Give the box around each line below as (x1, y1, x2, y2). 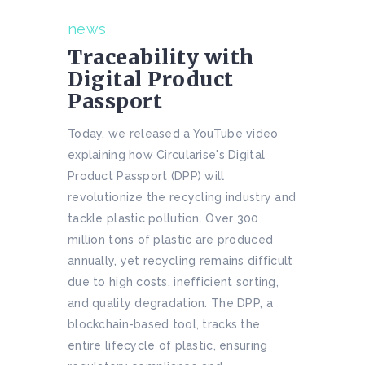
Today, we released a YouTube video (68, 127, 279, 141)
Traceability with (68, 44, 255, 71)
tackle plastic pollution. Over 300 (68, 212, 259, 226)
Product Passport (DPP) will (68, 169, 225, 183)
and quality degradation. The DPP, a (68, 297, 273, 310)
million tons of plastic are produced (68, 233, 274, 247)
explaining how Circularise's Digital (68, 148, 266, 162)
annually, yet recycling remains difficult (68, 254, 293, 268)
